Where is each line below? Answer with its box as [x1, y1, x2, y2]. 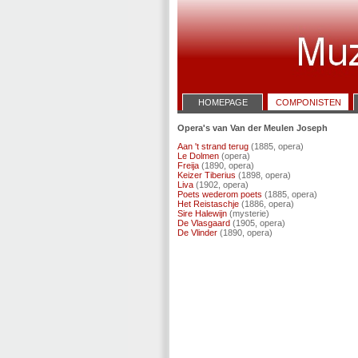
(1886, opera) [239, 199, 294, 209]
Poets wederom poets [177, 189, 262, 199]
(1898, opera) [236, 170, 291, 180]
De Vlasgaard [177, 218, 230, 228]
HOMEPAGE [197, 97, 248, 107]
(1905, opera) [230, 218, 285, 228]
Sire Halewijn [177, 209, 227, 218]
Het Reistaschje [177, 199, 239, 209]
